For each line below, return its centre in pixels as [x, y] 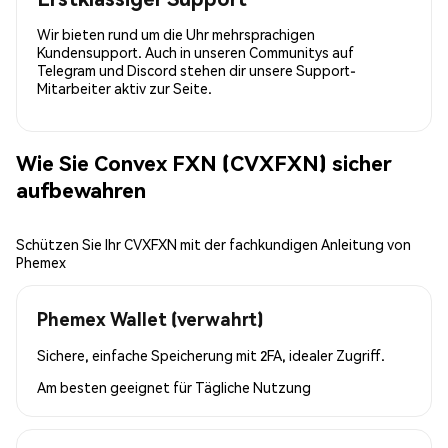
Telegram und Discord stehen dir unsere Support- [196, 69]
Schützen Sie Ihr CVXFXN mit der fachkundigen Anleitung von [213, 243]
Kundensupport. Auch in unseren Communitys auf [195, 51]
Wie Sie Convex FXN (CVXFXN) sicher [204, 163]
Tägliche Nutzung [253, 386]
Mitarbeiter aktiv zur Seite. [124, 87]
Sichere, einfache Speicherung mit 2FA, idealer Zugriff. [211, 354]
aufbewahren [81, 190]
